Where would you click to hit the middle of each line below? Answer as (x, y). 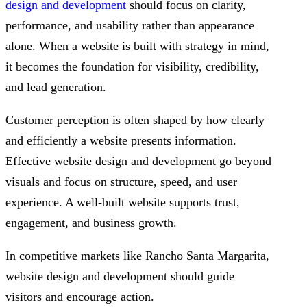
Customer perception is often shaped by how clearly (135, 120)
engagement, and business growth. (91, 222)
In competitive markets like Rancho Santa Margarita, (137, 255)
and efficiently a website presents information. (121, 140)
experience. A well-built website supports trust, (123, 202)
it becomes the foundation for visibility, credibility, (132, 66)
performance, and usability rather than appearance (130, 25)
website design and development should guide (120, 276)
